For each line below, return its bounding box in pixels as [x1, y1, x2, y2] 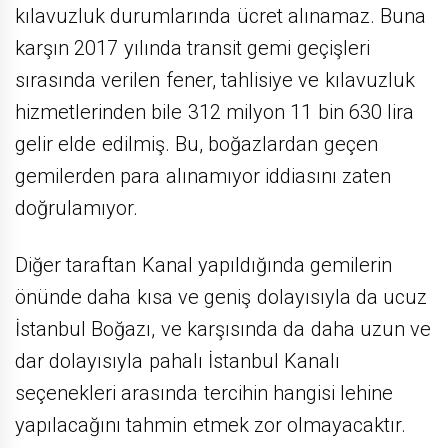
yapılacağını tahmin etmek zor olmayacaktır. [15, 412, 407, 437]
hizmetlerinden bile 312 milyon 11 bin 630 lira [15, 99, 415, 124]
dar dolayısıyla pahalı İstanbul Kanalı [15, 348, 341, 373]
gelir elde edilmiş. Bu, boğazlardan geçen [15, 131, 378, 156]
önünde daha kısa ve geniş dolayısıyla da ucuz [15, 284, 428, 309]
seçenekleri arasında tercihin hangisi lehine [15, 380, 394, 405]
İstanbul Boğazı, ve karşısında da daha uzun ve [15, 316, 432, 341]
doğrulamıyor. [15, 195, 138, 220]
